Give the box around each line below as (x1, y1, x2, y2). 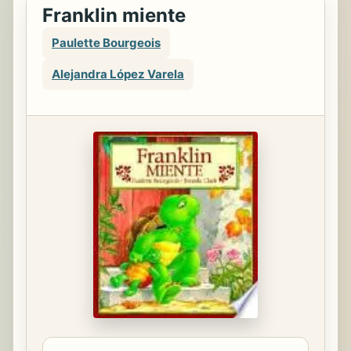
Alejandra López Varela (52, 67, 184, 81)
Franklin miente (42, 4, 186, 27)
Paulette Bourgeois (52, 35, 161, 50)
